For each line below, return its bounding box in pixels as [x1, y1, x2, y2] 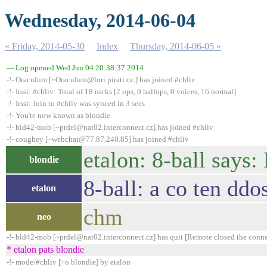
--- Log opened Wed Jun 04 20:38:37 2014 [7, 63, 144, 72]
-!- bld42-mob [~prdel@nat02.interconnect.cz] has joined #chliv [7, 123, 213, 132]
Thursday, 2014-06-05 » [130, 41, 221, 51]
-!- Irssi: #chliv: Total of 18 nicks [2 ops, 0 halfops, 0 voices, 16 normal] [7, 87, 236, 96]
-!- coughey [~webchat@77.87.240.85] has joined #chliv [7, 135, 189, 144]
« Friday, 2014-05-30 [5, 41, 85, 51]
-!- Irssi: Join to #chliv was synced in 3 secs [7, 99, 145, 108]
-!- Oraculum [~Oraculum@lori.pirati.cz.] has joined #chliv [7, 75, 195, 84]
